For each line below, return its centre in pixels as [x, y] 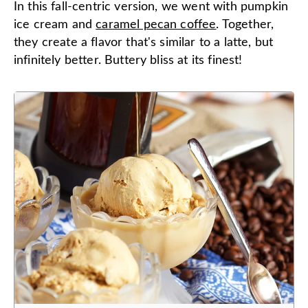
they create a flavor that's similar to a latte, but [144, 42]
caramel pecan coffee [156, 24]
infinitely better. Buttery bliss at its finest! [128, 60]
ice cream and [55, 24]
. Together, [245, 24]
